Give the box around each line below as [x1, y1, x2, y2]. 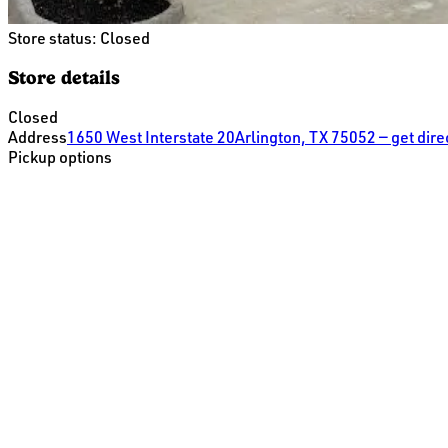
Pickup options [8, 147, 112, 168]
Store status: [8, 27, 100, 48]
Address [8, 127, 67, 148]
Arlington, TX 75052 [235, 127, 376, 148]
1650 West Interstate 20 [67, 127, 235, 148]
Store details [8, 66, 120, 89]
